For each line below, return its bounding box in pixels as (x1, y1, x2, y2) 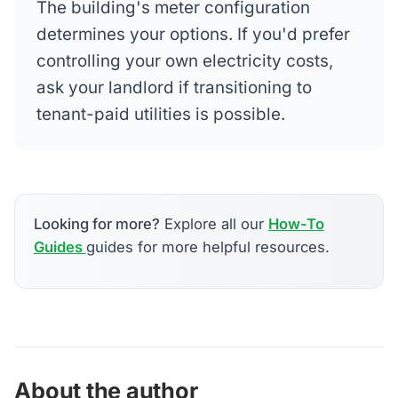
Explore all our (159, 215, 268, 234)
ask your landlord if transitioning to (36, 77, 312, 99)
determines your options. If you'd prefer (36, 24, 350, 45)
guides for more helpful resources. (85, 238, 330, 257)
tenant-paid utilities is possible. (36, 104, 285, 125)
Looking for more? (33, 215, 160, 234)
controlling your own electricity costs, (36, 51, 333, 72)
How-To (267, 215, 324, 234)
